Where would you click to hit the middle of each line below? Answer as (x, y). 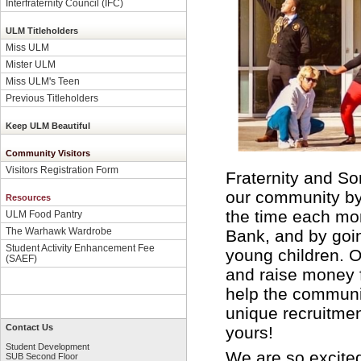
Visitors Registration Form (62, 170)
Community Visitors (48, 153)
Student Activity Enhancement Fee (80, 248)
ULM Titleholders (42, 31)
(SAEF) (21, 258)
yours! (249, 332)
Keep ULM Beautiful (48, 126)
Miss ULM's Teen (43, 81)
